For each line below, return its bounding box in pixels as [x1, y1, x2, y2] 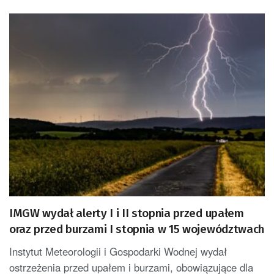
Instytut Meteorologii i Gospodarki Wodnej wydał [9, 243, 227, 259]
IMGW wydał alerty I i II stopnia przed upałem [9, 206, 244, 220]
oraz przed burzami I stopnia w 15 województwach [9, 221, 264, 236]
